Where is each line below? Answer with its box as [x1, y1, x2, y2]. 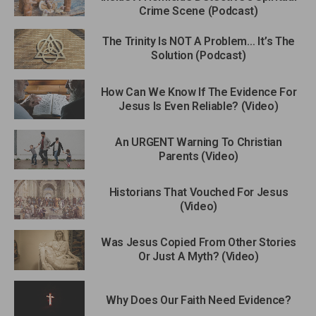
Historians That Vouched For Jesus [109, 186, 288, 200]
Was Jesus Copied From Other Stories [101, 236, 296, 250]
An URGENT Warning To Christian [115, 135, 282, 149]
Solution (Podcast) [151, 49, 246, 63]
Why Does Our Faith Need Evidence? [106, 293, 291, 307]
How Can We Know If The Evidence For [100, 85, 297, 99]
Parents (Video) [158, 149, 239, 163]
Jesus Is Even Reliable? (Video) [119, 99, 279, 113]
